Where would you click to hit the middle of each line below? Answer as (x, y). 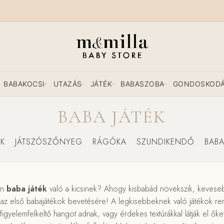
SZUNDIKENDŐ (165, 142)
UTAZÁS (67, 84)
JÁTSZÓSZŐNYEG (48, 142)
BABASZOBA (142, 84)
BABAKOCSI (24, 84)
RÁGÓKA (109, 142)
